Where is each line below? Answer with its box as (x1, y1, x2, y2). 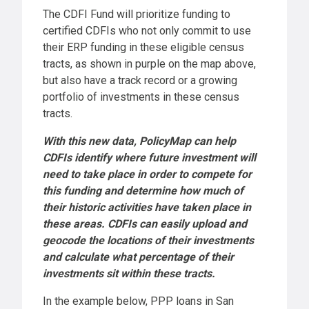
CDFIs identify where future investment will (43, 151, 256, 165)
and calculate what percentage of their (43, 250, 234, 264)
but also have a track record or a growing (43, 74, 237, 88)
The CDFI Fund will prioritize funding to (43, 8, 230, 21)
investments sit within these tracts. (43, 267, 215, 281)
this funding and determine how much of (43, 184, 243, 198)
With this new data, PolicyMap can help (43, 134, 236, 148)
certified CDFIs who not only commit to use (43, 24, 251, 38)
